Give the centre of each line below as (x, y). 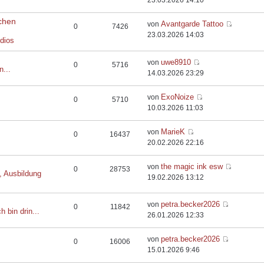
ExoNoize (178, 97)
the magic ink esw (192, 166)
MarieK (173, 132)
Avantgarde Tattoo (192, 24)
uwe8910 (176, 62)
